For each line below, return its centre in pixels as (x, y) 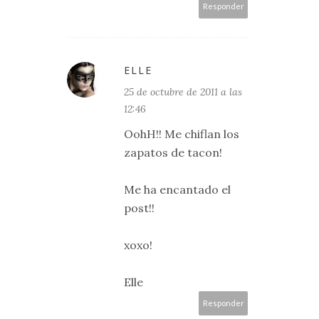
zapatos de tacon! (173, 152)
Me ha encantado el (177, 189)
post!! (139, 208)
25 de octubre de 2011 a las (183, 92)
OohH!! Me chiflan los (182, 134)
